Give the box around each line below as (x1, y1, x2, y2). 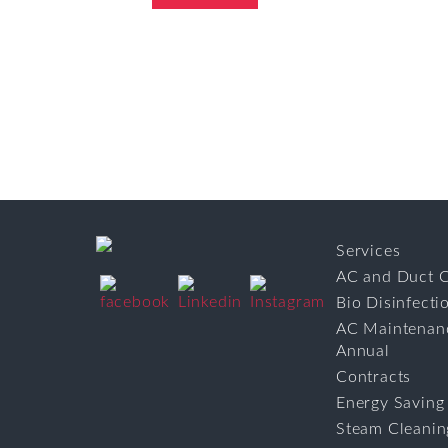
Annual (336, 343, 390, 360)
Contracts (336, 369, 412, 386)
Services (336, 243, 401, 260)
